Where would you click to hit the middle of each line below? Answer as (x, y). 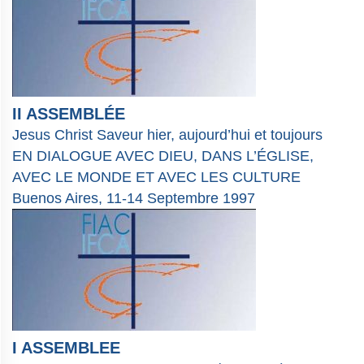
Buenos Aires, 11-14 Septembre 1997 (134, 199)
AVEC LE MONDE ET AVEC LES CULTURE (156, 178)
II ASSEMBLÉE (69, 114)
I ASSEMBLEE (66, 348)
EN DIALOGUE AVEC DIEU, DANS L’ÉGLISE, (163, 156)
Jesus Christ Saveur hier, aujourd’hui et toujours (167, 135)
